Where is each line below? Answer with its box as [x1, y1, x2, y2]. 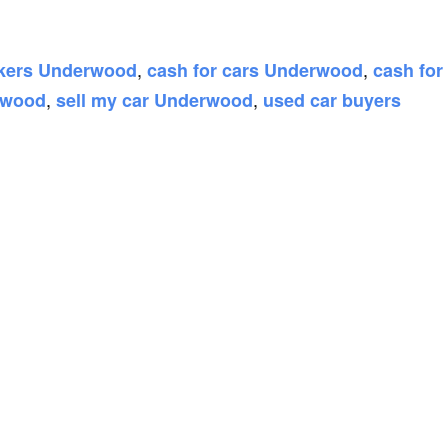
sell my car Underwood [56, 87, 253, 113]
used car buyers [263, 87, 401, 113]
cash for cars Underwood [147, 57, 363, 83]
